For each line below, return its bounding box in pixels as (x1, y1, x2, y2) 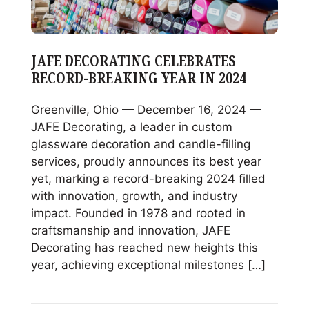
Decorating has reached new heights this (30, 238, 258, 255)
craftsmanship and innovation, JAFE (30, 221, 230, 238)
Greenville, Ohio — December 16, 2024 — (30, 100, 261, 117)
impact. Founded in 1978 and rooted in (30, 203, 246, 221)
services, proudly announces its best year (30, 152, 261, 169)
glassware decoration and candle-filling (30, 134, 250, 152)
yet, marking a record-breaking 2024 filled (30, 169, 266, 186)
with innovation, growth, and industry (30, 186, 237, 203)
